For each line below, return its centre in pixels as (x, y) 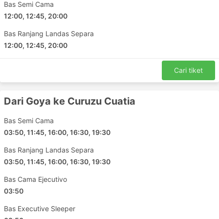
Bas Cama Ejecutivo (35, 179)
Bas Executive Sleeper (40, 208)
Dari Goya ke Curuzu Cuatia (70, 101)
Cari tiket (188, 70)
